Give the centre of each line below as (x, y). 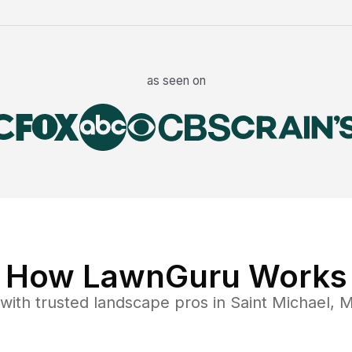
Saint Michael (280, 303)
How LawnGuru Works (176, 277)
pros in (200, 303)
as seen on (176, 81)
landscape (131, 303)
